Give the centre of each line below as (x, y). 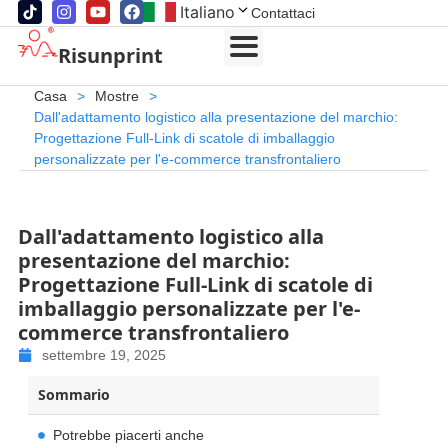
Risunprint (110, 55)
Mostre (116, 96)
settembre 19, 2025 (103, 354)
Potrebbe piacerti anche (128, 434)
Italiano (207, 12)
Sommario (73, 394)
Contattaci (282, 13)
